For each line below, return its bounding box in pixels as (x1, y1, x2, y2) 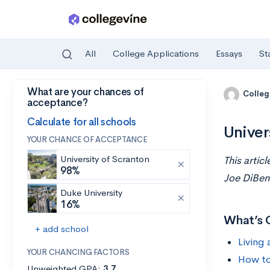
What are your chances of (27, 86, 144, 98)
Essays (216, 48, 242, 60)
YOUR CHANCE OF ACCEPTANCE (27, 134, 147, 145)
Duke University (60, 187, 122, 198)
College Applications (113, 48, 199, 60)
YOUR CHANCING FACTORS (27, 247, 130, 257)
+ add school (35, 223, 89, 234)
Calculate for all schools (27, 115, 136, 128)
